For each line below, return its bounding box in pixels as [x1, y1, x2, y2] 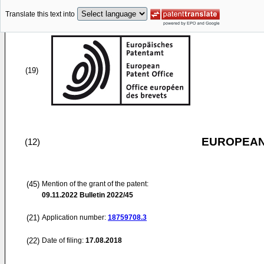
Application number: [42, 213, 108, 222]
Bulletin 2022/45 [78, 191, 133, 199]
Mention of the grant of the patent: [42, 180, 148, 188]
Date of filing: [42, 236, 84, 245]
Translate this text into [5, 10, 75, 19]
